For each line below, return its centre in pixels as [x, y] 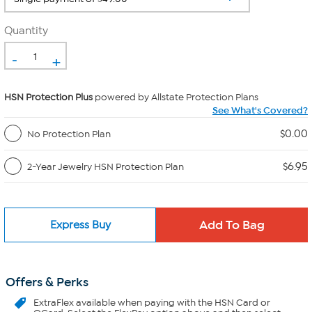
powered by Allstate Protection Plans [175, 97]
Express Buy [80, 225]
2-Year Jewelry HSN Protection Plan [106, 166]
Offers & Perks [47, 282]
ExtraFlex [54, 303]
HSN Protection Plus [48, 97]
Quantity [26, 31]
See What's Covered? [260, 110]
